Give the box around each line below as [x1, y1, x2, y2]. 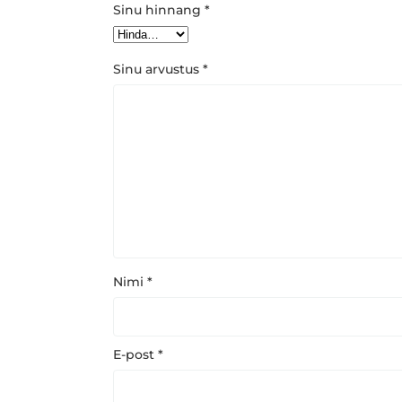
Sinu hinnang [112, 2, 205, 18]
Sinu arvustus [112, 61, 203, 77]
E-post [112, 346, 158, 363]
